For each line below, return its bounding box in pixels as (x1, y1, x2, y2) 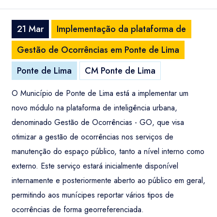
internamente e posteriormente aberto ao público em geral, (12, 175, 205, 186)
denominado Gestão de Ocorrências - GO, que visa (12, 117, 184, 128)
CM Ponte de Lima (85, 64, 155, 77)
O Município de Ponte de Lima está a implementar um (12, 88, 188, 99)
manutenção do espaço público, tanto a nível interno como (12, 146, 204, 157)
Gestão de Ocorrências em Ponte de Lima (17, 44, 179, 56)
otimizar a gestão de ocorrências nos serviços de (12, 131, 173, 142)
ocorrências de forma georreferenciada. (12, 204, 144, 215)
